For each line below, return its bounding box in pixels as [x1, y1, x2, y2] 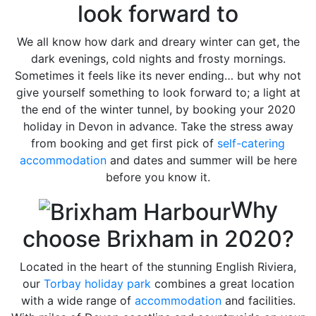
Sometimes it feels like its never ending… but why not [15, 68, 301, 83]
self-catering [217, 136, 285, 151]
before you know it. [106, 170, 210, 185]
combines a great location [150, 276, 294, 291]
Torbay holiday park [43, 276, 151, 291]
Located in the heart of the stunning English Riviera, [20, 259, 296, 274]
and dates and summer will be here [106, 153, 297, 168]
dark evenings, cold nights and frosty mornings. [30, 51, 286, 66]
